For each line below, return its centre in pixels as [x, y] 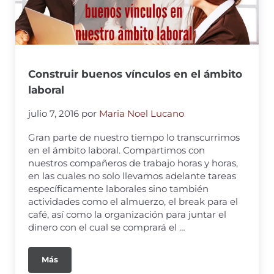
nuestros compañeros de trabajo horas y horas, [133, 163]
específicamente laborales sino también [119, 188]
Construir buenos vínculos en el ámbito [135, 74]
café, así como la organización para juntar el [128, 214]
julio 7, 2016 [54, 113]
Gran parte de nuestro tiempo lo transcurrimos [134, 137]
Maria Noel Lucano [142, 113]
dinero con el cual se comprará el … [107, 227]
